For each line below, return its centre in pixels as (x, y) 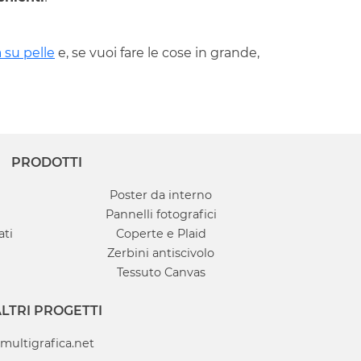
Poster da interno (161, 195)
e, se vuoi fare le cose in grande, (157, 53)
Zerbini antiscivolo (161, 253)
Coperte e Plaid (161, 234)
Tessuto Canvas (161, 273)
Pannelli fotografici (161, 215)
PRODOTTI (47, 163)
